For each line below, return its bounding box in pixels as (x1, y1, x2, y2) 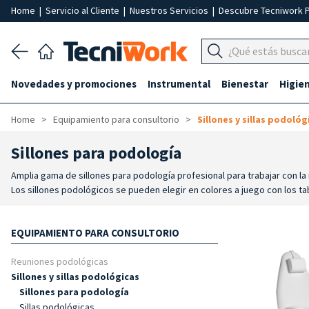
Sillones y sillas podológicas (11, 270, 139, 283)
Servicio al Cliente (46, 4, 121, 17)
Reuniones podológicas (11, 255, 108, 268)
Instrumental (148, 77, 210, 90)
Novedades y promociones (11, 77, 137, 90)
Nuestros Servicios (130, 4, 210, 17)
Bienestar (221, 77, 268, 90)
